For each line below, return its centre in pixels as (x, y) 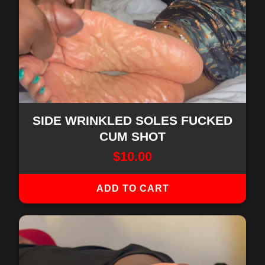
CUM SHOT (132, 136)
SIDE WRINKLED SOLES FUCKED (132, 120)
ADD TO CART (132, 188)
